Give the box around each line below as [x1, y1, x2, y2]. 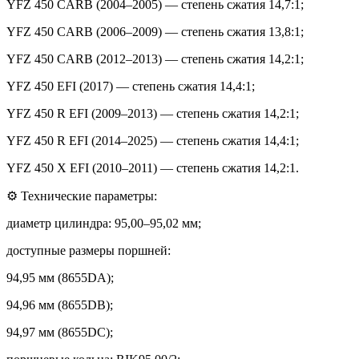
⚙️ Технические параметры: [6, 188, 157, 203]
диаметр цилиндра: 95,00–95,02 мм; [6, 216, 201, 230]
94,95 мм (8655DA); [6, 270, 114, 284]
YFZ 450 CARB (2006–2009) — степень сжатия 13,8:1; [6, 24, 304, 38]
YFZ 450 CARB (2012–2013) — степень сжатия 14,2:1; [6, 51, 304, 66]
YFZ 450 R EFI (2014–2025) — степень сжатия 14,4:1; [6, 133, 299, 147]
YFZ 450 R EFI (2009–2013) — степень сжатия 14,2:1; [6, 106, 299, 120]
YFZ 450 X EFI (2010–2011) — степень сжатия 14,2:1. [6, 160, 299, 175]
